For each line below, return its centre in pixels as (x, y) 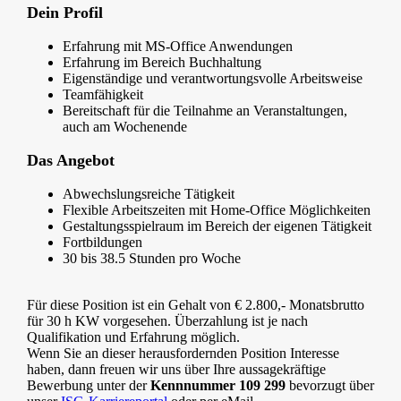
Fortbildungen (102, 243)
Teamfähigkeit (103, 95)
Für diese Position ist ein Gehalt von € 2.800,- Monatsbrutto (196, 305)
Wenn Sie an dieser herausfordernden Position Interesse (183, 354)
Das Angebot (71, 161)
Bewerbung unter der (89, 386)
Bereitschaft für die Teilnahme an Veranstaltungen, (205, 111)
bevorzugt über (330, 386)
